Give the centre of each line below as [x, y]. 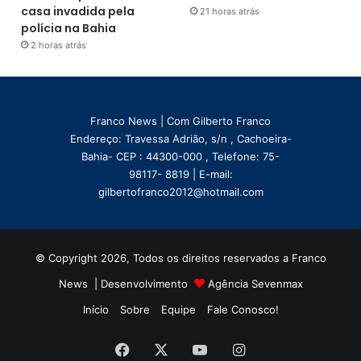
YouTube [237, 349]
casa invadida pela [78, 11]
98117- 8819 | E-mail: [180, 174]
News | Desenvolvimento [126, 283]
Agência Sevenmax [255, 283]
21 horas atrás [229, 11]
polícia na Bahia [69, 28]
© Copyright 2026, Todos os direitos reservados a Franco [180, 257]
